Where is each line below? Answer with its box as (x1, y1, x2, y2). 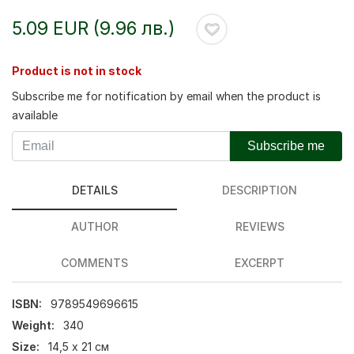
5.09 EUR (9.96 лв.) (12, 17, 175, 40)
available (12, 108, 58, 122)
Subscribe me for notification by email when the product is (12, 89, 321, 103)
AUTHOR (70, 220, 119, 233)
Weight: (12, 318, 55, 333)
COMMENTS (61, 256, 128, 269)
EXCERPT (235, 256, 284, 269)
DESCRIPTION (222, 183, 297, 197)
